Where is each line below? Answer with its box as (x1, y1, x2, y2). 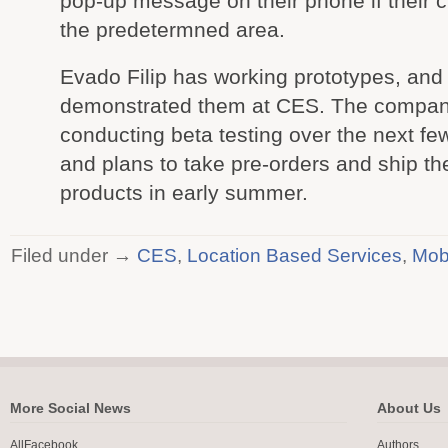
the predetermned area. (60, 18, 285, 41)
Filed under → (11, 244, 137, 266)
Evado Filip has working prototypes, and (60, 65, 443, 88)
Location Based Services (187, 244, 402, 266)
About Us (377, 400, 441, 416)
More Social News (10, 400, 131, 416)
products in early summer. (60, 181, 308, 204)
